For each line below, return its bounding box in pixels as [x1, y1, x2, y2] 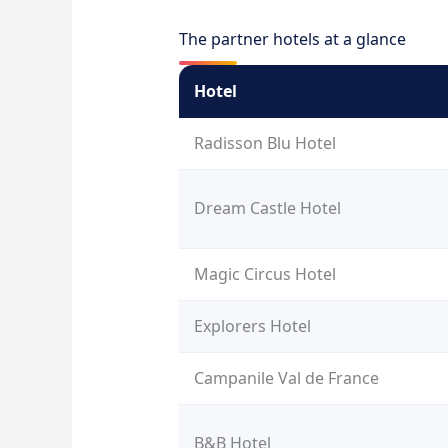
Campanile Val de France [193, 367, 379, 390]
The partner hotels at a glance [178, 28, 406, 51]
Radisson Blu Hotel [193, 132, 336, 155]
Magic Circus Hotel [193, 263, 336, 286]
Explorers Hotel [193, 315, 311, 338]
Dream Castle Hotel [193, 197, 341, 220]
